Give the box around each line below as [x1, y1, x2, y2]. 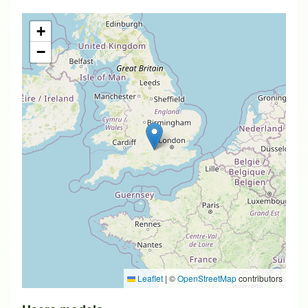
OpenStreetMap [177, 272, 236, 284]
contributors [236, 272, 283, 284]
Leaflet [135, 272, 163, 284]
